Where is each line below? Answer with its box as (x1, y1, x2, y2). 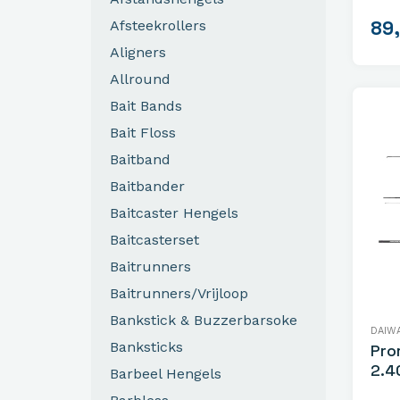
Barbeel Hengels (110, 364, 221, 382)
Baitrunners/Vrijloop (110, 284, 248, 302)
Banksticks (110, 337, 183, 355)
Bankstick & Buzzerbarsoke (110, 311, 297, 329)
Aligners (110, 43, 166, 61)
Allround (110, 70, 171, 87)
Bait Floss (110, 123, 176, 141)
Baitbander (110, 177, 185, 195)
